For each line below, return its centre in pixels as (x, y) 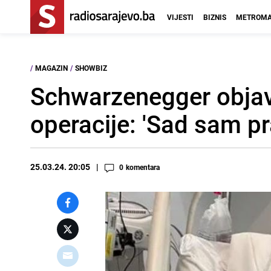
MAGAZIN (51, 68)
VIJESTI (180, 17)
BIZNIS (215, 17)
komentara (143, 167)
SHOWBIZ (91, 68)
